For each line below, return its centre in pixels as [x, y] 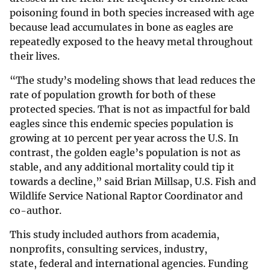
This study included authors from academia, [115, 235]
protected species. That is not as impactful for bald [130, 109]
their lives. [37, 56]
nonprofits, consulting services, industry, [108, 249]
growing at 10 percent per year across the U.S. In [124, 138]
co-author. [36, 211]
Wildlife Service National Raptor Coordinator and [126, 196]
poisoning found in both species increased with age [132, 13]
